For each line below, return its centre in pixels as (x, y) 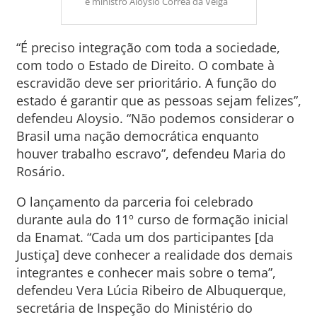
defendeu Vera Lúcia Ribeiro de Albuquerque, (151, 290)
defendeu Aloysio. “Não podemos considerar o (155, 118)
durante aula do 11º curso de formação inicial (152, 219)
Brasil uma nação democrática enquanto (137, 136)
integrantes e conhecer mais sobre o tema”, (146, 272)
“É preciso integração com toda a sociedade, (148, 47)
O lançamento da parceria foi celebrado (134, 202)
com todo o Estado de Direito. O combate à (145, 65)
